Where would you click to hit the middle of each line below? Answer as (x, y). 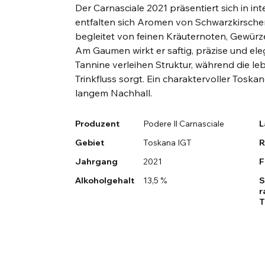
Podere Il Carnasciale (183, 124)
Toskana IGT (167, 143)
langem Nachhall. (114, 93)
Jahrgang (97, 162)
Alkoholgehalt (105, 181)
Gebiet (90, 143)
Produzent (98, 124)
